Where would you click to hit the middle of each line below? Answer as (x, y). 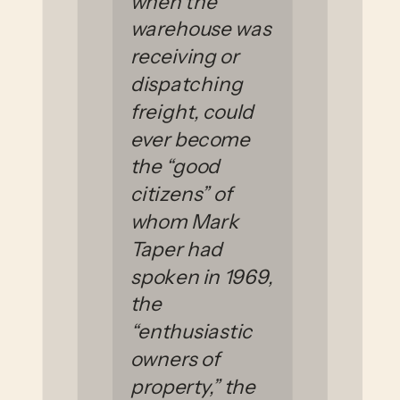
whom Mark (184, 221)
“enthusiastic (191, 331)
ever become (190, 139)
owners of (175, 358)
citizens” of (181, 193)
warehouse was (200, 29)
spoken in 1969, (201, 276)
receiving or (184, 56)
